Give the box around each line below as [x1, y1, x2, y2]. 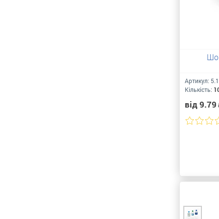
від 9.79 [185, 99, 217, 110]
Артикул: [185, 77, 211, 85]
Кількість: [185, 86, 214, 93]
